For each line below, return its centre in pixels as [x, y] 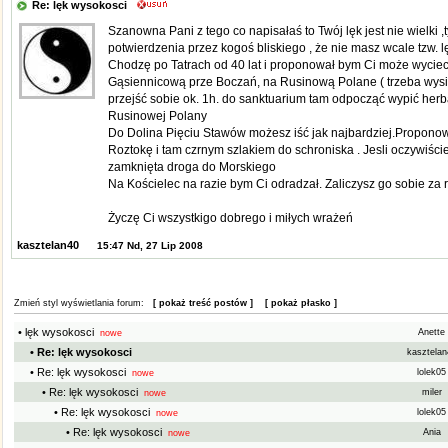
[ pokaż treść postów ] [202, 303]
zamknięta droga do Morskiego [191, 167]
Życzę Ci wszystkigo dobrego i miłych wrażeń [230, 218]
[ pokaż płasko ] [300, 303]
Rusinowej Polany [157, 116]
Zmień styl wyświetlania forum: [83, 303]
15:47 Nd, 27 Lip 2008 [149, 245]
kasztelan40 [46, 245]
